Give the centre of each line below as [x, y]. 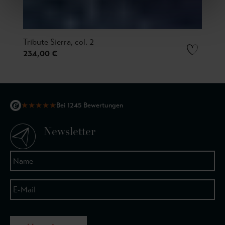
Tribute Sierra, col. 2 [59, 42]
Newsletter [70, 132]
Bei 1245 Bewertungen [90, 105]
